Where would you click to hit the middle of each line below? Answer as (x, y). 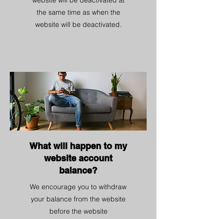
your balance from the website (78, 199)
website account (78, 158)
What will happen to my (78, 146)
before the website (78, 211)
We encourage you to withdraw (78, 187)
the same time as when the (78, 12)
